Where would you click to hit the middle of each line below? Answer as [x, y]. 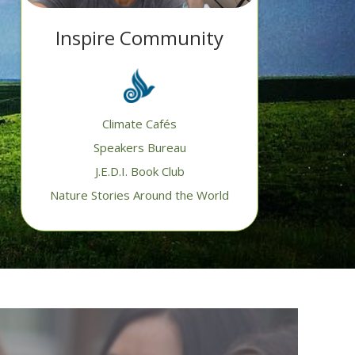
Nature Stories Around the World [139, 195]
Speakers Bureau [139, 148]
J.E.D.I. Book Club [139, 172]
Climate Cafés [139, 124]
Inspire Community [139, 38]
